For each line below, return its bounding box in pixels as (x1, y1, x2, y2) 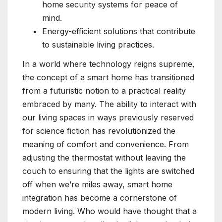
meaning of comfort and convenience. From (22, 139, 189, 150)
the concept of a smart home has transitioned (22, 72, 194, 83)
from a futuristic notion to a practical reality (22, 86, 186, 96)
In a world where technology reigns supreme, (22, 59, 195, 69)
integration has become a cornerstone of (22, 193, 177, 203)
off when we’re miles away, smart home (22, 179, 172, 190)
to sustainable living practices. (42, 39, 154, 50)
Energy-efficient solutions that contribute (42, 26, 195, 36)
